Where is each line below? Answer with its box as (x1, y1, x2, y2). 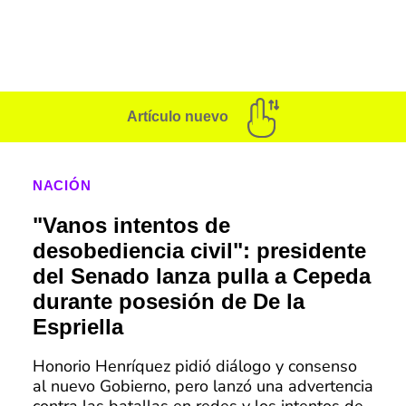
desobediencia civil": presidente (32, 238, 366, 264)
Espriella (32, 314, 123, 340)
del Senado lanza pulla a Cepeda (32, 264, 371, 289)
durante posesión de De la (32, 289, 304, 314)
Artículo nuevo (127, 109, 228, 125)
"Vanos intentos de (32, 213, 230, 238)
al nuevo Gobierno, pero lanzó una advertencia (32, 375, 373, 398)
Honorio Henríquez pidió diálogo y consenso (32, 355, 357, 378)
